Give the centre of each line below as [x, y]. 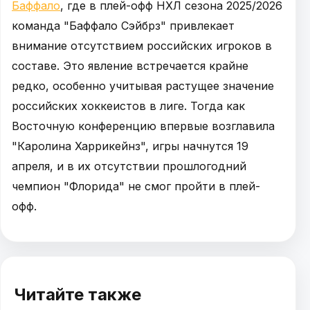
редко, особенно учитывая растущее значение [143, 85]
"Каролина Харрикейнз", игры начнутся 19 [130, 146]
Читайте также [78, 294]
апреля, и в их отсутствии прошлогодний [129, 166]
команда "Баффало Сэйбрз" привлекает [123, 25]
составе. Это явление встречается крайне [130, 65]
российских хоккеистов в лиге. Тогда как [128, 106]
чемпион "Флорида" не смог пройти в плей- [136, 186]
